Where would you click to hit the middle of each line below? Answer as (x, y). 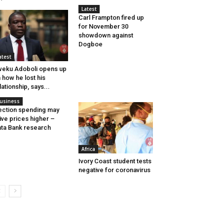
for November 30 (103, 26)
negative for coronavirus (114, 170)
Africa (88, 149)
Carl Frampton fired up (111, 18)
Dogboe (90, 44)
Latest (89, 9)
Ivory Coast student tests (115, 161)
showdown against (106, 35)
